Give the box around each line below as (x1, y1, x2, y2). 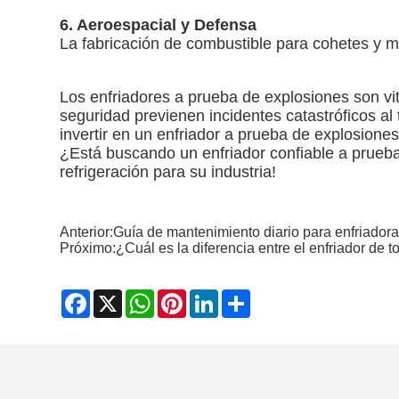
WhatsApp (154, 288, 221, 304)
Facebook (90, 288, 154, 304)
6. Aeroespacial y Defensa (60, 16, 257, 35)
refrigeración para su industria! (60, 163, 277, 182)
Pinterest (186, 288, 243, 304)
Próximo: (60, 240, 117, 256)
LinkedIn (218, 288, 273, 304)
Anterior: (60, 224, 114, 240)
